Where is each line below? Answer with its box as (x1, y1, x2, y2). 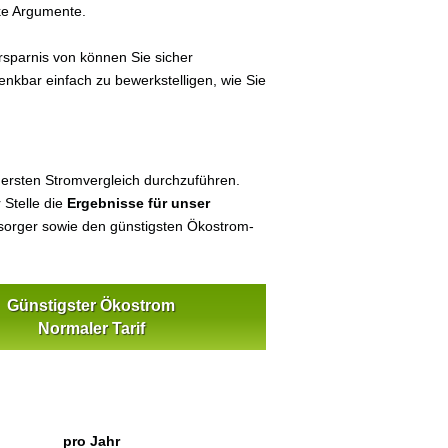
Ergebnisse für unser (67, 195, 210, 211)
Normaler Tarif (37, 320, 145, 337)
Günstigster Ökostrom (7, 297, 175, 314)
